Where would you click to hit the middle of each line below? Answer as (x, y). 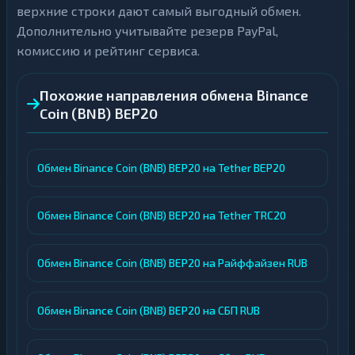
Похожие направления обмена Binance (174, 95)
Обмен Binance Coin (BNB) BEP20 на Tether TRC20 (162, 215)
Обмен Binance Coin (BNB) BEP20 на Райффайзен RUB (172, 263)
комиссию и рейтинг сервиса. (108, 50)
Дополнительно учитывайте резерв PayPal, (147, 31)
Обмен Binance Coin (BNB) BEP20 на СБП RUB (149, 310)
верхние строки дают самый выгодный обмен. (159, 11)
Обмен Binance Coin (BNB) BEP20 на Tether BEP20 (161, 168)
